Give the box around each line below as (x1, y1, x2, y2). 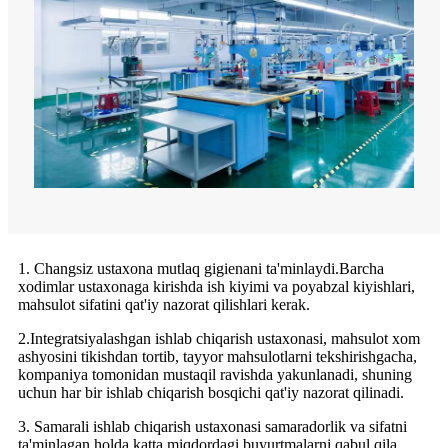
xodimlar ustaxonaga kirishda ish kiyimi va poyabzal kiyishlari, (18, 277, 415, 295)
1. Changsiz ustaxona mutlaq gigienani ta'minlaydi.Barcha (18, 259, 384, 277)
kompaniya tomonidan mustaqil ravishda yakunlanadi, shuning (18, 365, 412, 383)
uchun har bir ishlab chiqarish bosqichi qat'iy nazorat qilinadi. (18, 383, 404, 401)
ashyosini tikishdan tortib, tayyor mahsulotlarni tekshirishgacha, (18, 347, 417, 365)
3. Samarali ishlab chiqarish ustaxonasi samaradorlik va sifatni (18, 417, 407, 435)
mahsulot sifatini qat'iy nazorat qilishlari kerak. (18, 295, 310, 313)
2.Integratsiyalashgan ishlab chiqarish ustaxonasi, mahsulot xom (18, 329, 420, 347)
